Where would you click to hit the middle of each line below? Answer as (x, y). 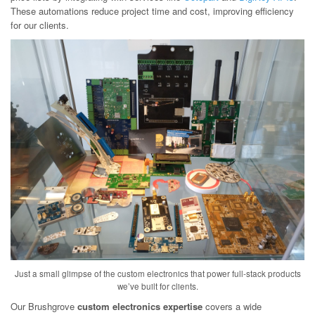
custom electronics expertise (140, 306)
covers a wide (232, 306)
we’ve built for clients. (157, 286)
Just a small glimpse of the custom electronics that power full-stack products (157, 273)
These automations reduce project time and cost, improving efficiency (152, 11)
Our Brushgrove (44, 306)
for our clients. (40, 25)
